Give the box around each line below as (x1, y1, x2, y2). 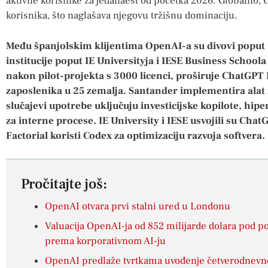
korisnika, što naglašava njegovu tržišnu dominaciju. (6, 9, 237, 23)
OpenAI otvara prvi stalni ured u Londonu (45, 200, 230, 214)
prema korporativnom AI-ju (45, 234, 166, 248)
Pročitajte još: (21, 175, 107, 194)
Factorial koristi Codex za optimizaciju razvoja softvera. (6, 129, 265, 142)
